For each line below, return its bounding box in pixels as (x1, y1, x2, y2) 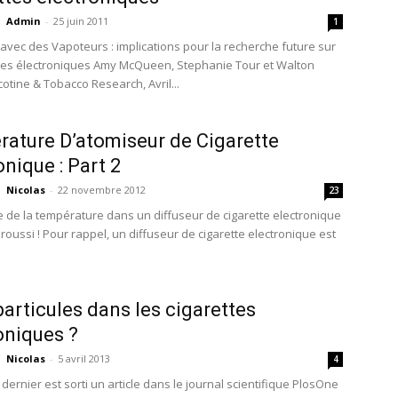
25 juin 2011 (53, 14, 108, 28)
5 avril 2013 (58, 352, 110, 365)
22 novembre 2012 (58, 183, 146, 196)
